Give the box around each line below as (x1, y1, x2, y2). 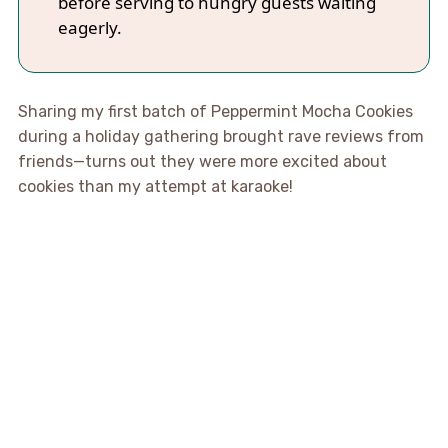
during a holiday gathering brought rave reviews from (17, 126, 424, 146)
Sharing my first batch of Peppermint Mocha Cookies (17, 101, 413, 121)
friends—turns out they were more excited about (17, 151, 387, 171)
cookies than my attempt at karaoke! (17, 176, 293, 196)
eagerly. (57, 15, 122, 39)
